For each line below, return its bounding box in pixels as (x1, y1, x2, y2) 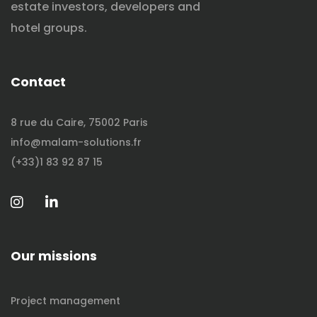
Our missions (11, 247, 97, 265)
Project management (11, 294, 120, 309)
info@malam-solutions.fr (11, 135, 142, 150)
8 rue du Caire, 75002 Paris (11, 115, 148, 130)
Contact (11, 73, 66, 91)
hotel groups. (11, 20, 87, 37)
